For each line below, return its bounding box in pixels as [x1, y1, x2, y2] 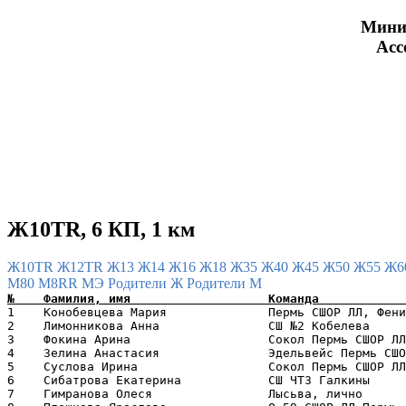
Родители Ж [108, 275, 187, 292]
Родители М [187, 275, 262, 292]
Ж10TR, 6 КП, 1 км [7, 217, 195, 241]
